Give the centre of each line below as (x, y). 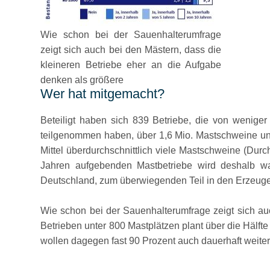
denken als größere (82, 80)
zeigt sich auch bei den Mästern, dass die (131, 50)
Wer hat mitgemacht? (103, 94)
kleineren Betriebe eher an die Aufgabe (131, 65)
